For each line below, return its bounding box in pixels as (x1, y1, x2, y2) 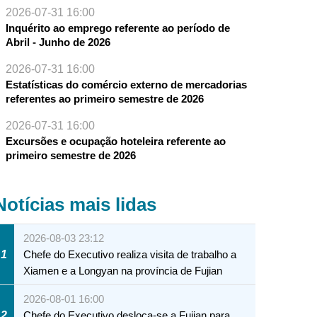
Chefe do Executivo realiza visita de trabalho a (23, 248, 237, 261)
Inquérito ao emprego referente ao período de (5, 22, 230, 35)
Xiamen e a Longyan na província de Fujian (23, 265, 223, 277)
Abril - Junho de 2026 (5, 36, 110, 49)
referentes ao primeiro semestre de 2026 (5, 93, 204, 105)
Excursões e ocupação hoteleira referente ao (5, 135, 226, 148)
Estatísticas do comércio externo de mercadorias (5, 79, 247, 91)
